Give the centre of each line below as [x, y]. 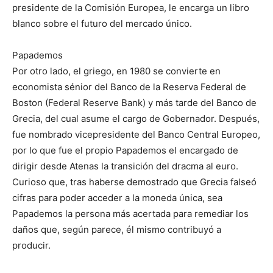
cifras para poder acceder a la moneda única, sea [117, 198]
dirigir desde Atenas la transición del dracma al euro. [125, 166]
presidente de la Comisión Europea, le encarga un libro [131, 8]
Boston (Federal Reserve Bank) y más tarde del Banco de [134, 103]
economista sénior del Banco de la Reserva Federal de [129, 87]
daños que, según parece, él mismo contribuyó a [117, 230]
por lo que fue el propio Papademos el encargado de [125, 151]
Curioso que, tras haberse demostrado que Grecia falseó [134, 182]
